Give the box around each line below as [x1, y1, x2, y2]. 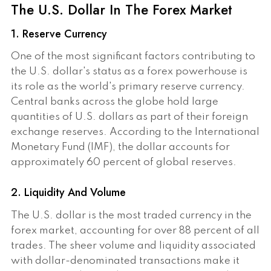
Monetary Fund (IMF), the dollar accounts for [11, 142, 230, 153]
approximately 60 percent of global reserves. [11, 157, 237, 168]
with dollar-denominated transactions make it [11, 255, 240, 266]
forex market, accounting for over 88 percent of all [11, 225, 260, 236]
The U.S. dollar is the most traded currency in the [11, 210, 252, 221]
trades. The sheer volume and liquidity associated [11, 240, 256, 251]
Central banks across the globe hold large [11, 97, 218, 108]
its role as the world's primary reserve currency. [11, 82, 245, 93]
